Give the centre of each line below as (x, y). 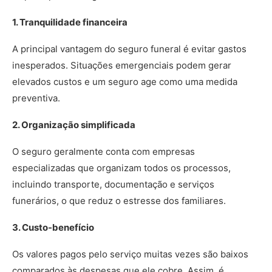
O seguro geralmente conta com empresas (104, 151)
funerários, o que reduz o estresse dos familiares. (120, 201)
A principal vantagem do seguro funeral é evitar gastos (129, 49)
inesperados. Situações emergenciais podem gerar (122, 65)
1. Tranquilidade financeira (70, 22)
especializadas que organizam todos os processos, (121, 168)
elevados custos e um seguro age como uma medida (125, 82)
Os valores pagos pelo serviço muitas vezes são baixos (130, 254)
